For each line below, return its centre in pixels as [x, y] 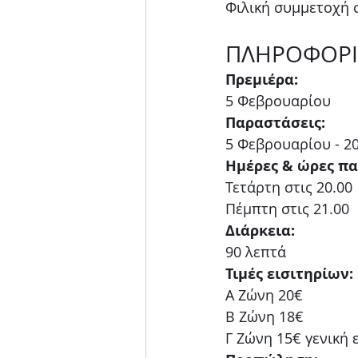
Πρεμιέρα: [262, 79]
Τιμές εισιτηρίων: [289, 273]
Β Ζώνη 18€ [265, 316]
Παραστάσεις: [275, 122]
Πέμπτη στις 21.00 [287, 208]
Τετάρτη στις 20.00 [291, 187]
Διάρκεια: [260, 230]
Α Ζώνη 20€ [264, 294]
